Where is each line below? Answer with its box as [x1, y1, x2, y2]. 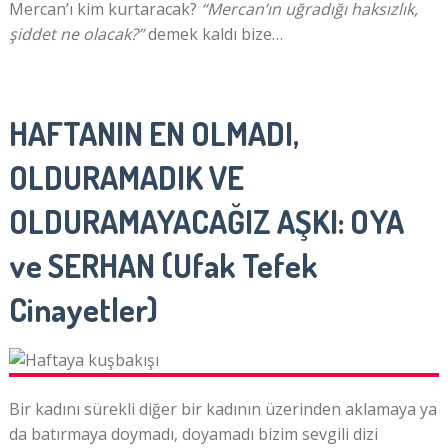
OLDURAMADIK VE [8, 157, 244, 199]
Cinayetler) [8, 289, 158, 331]
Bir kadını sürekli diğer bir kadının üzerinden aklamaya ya [8, 398, 437, 421]
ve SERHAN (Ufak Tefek [8, 245, 318, 287]
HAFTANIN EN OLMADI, [8, 113, 299, 155]
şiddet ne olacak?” [8, 23, 144, 46]
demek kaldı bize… [143, 23, 283, 46]
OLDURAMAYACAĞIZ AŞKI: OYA [8, 201, 404, 243]
